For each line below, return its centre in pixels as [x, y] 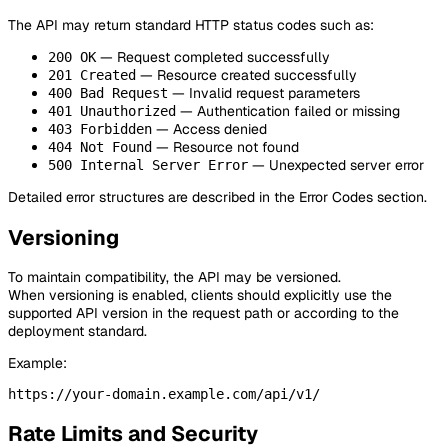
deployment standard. [77, 331]
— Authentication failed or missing [288, 111]
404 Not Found [100, 147]
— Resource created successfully [246, 75]
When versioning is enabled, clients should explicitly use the [200, 295]
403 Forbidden [100, 129]
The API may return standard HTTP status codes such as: [191, 25]
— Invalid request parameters [264, 93]
